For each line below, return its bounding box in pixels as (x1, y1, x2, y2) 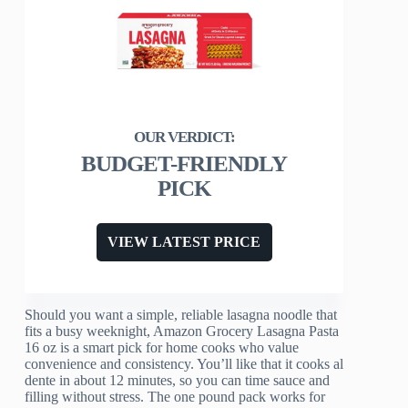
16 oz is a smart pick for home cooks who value (25, 340, 300, 356)
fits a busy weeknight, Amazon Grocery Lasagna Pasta (25, 323, 340, 340)
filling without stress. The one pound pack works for (25, 389, 326, 405)
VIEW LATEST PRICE (107, 234, 261, 250)
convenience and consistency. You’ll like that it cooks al (25, 356, 344, 372)
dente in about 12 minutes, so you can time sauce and (25, 372, 331, 389)
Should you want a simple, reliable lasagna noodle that (25, 307, 338, 323)
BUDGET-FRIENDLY (81, 151, 288, 177)
